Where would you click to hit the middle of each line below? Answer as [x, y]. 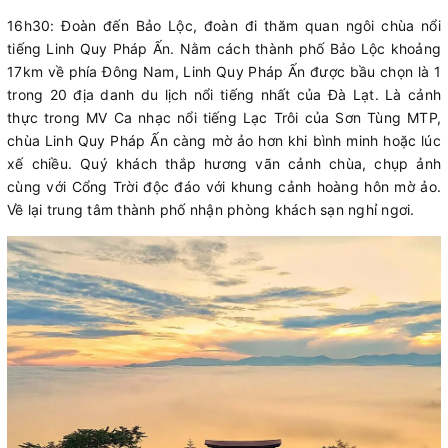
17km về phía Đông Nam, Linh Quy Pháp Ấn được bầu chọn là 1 [224, 72]
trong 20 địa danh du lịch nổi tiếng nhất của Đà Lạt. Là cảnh [224, 95]
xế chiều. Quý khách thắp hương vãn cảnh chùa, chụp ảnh [224, 164]
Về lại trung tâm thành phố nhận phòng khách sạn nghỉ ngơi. [211, 210]
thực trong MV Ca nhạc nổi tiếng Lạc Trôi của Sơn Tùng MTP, [224, 118]
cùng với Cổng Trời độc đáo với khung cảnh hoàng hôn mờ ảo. [224, 187]
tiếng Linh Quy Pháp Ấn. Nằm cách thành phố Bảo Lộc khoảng [224, 49]
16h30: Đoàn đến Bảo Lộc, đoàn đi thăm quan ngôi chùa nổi [224, 26]
